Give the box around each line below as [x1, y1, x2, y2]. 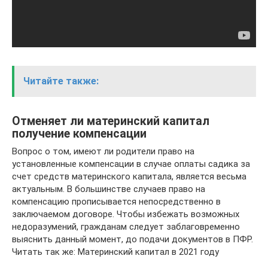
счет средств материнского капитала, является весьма [12, 171, 246, 182]
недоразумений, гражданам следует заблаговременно [12, 221, 240, 233]
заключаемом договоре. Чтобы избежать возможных [12, 209, 239, 220]
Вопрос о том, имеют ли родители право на [12, 146, 194, 157]
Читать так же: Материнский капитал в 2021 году [12, 246, 219, 258]
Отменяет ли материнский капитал [12, 114, 209, 128]
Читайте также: [23, 75, 99, 87]
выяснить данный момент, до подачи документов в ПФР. [12, 234, 253, 245]
